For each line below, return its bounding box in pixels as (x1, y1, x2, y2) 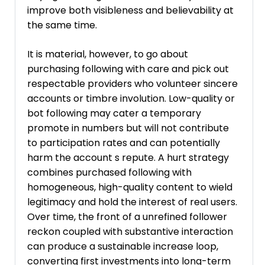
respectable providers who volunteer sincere (27, 76, 238, 91)
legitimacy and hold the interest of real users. (27, 195, 237, 209)
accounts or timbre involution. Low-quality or (27, 91, 235, 105)
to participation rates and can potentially (27, 135, 220, 150)
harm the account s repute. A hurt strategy (27, 150, 229, 164)
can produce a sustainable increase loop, (27, 239, 218, 253)
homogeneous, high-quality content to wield (27, 180, 232, 194)
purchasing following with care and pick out (27, 62, 229, 76)
